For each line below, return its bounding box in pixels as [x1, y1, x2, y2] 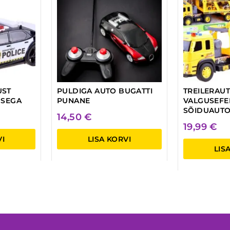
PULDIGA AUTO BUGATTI [57, 86, 152, 95]
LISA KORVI [88, 135, 131, 144]
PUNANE [57, 95, 90, 105]
